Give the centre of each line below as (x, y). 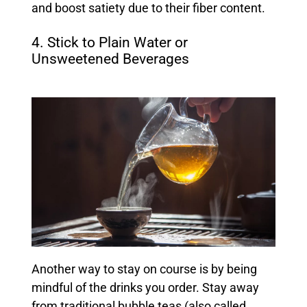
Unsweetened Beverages (110, 59)
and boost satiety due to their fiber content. (149, 9)
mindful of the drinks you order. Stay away (145, 287)
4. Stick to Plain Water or (109, 43)
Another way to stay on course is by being (144, 269)
